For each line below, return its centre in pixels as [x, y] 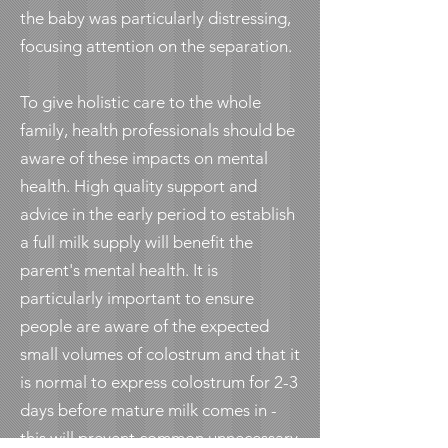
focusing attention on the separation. [156, 46]
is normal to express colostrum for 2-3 [159, 382]
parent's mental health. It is [119, 270]
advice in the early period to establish [157, 214]
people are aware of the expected [144, 326]
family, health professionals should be [157, 130]
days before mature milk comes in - [148, 410]
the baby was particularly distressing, [155, 18]
